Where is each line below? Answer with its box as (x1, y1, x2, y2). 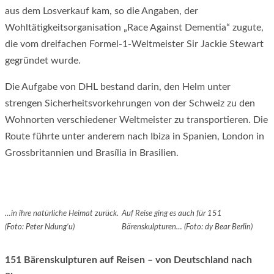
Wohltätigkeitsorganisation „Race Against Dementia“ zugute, (5, 22, 264, 32)
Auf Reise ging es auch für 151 (122, 209, 223, 218)
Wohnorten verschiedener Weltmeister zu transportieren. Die (5, 114, 268, 125)
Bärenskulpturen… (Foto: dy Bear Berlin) (122, 223, 253, 231)
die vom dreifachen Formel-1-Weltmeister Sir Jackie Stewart (5, 39, 264, 49)
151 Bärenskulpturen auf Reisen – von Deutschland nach (5, 254, 252, 265)
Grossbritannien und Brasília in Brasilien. (5, 147, 179, 158)
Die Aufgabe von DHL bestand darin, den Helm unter (5, 81, 231, 92)
